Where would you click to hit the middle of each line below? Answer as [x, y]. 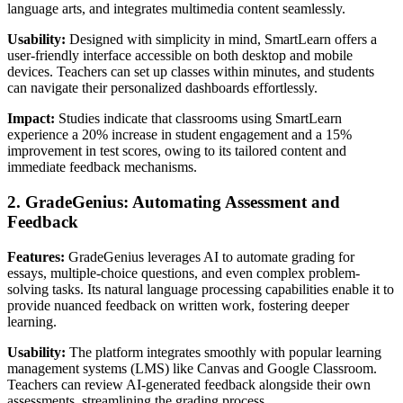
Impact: [31, 119]
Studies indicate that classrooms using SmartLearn [198, 119]
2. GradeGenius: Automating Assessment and [174, 201]
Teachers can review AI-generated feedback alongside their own [189, 384]
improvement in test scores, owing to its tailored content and [177, 151]
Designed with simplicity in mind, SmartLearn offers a [221, 40]
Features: [36, 256]
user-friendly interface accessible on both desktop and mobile [180, 56]
